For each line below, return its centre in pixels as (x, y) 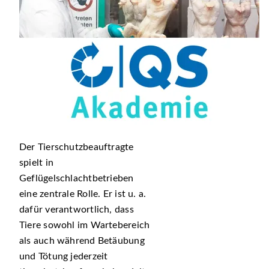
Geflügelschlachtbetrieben (77, 178)
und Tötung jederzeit (64, 256)
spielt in (36, 163)
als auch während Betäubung (82, 241)
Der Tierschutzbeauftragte (77, 147)
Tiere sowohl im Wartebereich (85, 225)
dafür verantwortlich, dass (77, 210)
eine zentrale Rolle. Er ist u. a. (83, 194)
